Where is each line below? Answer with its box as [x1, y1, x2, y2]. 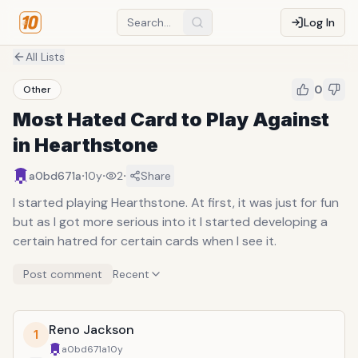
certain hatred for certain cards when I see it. [13, 233, 276, 249]
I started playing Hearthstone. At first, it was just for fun [13, 194, 339, 211]
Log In [304, 15, 335, 30]
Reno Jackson [49, 321, 134, 338]
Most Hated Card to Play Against [13, 108, 329, 131]
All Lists [26, 50, 65, 64]
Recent [113, 267, 149, 281]
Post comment [23, 267, 102, 281]
